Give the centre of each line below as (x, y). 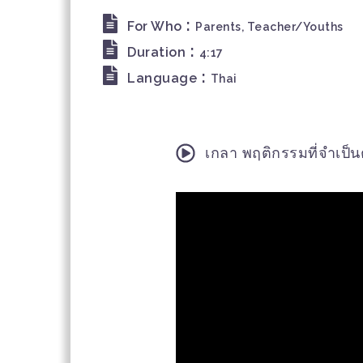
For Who (155, 27)
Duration (156, 53)
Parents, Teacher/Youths (269, 26)
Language (162, 79)
